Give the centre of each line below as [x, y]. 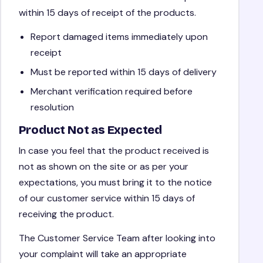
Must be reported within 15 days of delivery [123, 72]
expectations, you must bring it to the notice [115, 182]
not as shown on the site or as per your [103, 166]
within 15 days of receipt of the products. [107, 12]
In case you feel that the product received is [114, 150]
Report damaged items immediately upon [119, 36]
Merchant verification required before [111, 91]
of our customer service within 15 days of [107, 198]
